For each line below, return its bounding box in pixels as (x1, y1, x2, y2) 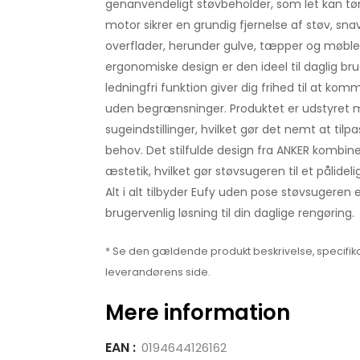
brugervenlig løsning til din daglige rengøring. (104, 205, 354, 221)
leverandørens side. (104, 265, 211, 279)
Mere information (104, 298, 290, 327)
